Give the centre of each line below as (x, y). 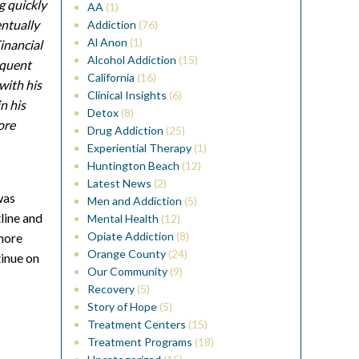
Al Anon (107, 42)
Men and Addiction (135, 200)
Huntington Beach (133, 165)
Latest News (119, 183)
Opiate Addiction (131, 236)
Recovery (111, 288)
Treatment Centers (137, 324)
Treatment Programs (140, 341)
